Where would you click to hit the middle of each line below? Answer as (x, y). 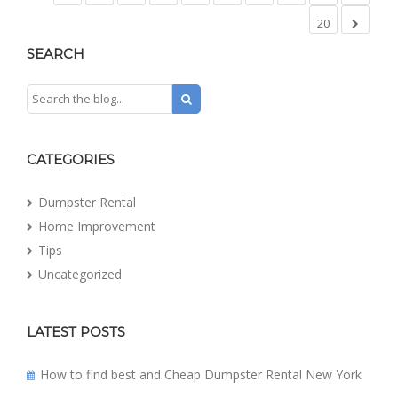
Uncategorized (80, 274)
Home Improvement (97, 226)
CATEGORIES (71, 160)
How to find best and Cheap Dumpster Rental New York (201, 374)
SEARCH (56, 54)
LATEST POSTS (76, 332)
